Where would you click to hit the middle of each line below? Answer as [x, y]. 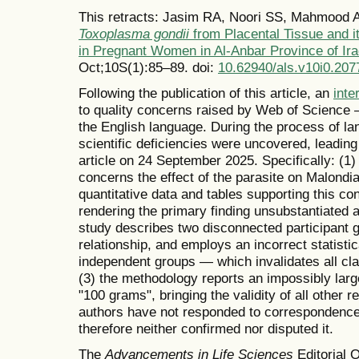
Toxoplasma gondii [134, 34]
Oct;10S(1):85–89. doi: [148, 68]
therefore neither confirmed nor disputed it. [206, 329]
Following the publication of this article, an [206, 93]
